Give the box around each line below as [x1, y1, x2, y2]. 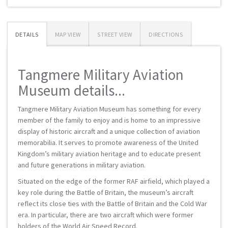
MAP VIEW [54, 31, 81, 38]
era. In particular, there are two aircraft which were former [18, 210, 193, 219]
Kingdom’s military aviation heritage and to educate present [18, 149, 201, 158]
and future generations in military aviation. [18, 160, 146, 169]
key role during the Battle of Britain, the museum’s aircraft [18, 188, 193, 197]
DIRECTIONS [149, 31, 183, 38]
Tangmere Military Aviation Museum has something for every [18, 104, 201, 113]
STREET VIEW [97, 31, 132, 38]
